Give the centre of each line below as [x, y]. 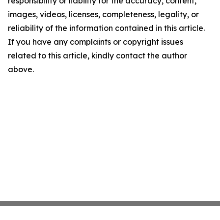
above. [21, 69]
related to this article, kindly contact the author [97, 55]
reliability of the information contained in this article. [106, 28]
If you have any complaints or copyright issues [96, 42]
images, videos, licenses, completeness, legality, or [103, 14]
